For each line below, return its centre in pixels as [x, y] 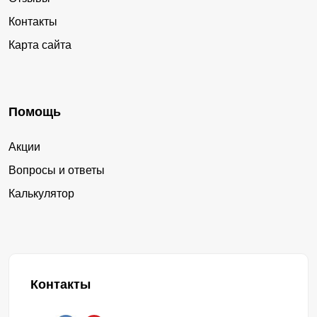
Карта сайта [40, 45]
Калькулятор [41, 194]
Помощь [35, 112]
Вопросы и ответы [57, 171]
